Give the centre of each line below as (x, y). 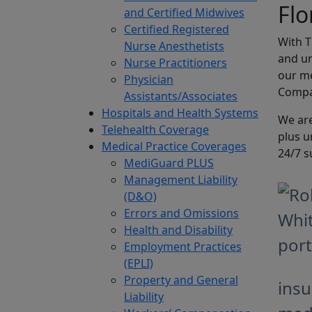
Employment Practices (183, 247)
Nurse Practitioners (175, 63)
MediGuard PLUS (169, 163)
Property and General (181, 280)
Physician (149, 80)
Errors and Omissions (181, 213)
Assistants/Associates (181, 96)
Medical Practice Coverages (174, 147)
